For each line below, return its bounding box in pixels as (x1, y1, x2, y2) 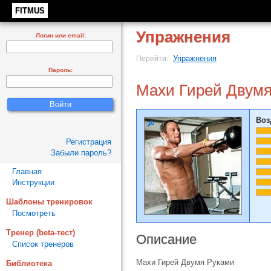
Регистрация (66, 137, 111, 146)
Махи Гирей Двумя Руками (136, 258, 234, 267)
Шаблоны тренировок (6, 197, 93, 206)
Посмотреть (12, 209, 56, 218)
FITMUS (15, 6, 45, 15)
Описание (136, 232, 197, 247)
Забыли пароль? (51, 148, 111, 157)
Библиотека (6, 259, 52, 268)
